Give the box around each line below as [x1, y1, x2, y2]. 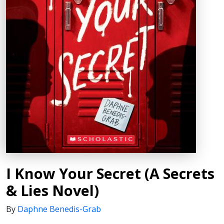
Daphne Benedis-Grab [17, 203, 101, 214]
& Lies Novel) [6, 180, 99, 200]
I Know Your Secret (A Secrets [6, 163, 214, 183]
